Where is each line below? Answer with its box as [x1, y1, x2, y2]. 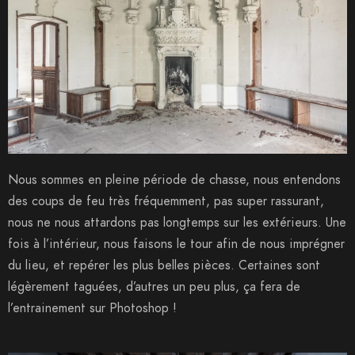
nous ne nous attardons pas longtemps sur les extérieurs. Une [8, 213, 346, 231]
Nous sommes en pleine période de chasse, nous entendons [8, 170, 341, 189]
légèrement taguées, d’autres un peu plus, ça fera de [8, 277, 300, 296]
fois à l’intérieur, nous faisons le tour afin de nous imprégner [8, 235, 345, 253]
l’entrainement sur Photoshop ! [8, 299, 177, 317]
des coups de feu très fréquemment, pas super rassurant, [8, 192, 324, 210]
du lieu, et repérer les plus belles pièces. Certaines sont [8, 256, 320, 274]
